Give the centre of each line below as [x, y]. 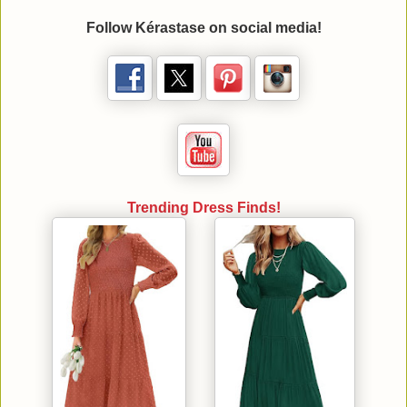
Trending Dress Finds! [203, 208]
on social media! [263, 28]
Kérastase [170, 28]
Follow [110, 28]
